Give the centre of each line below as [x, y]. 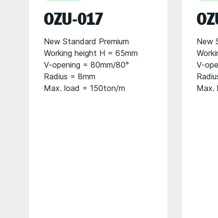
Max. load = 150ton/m [84, 88]
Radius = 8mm [70, 76]
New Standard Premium [86, 41]
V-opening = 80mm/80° [86, 65]
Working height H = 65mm [91, 53]
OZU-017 [73, 19]
